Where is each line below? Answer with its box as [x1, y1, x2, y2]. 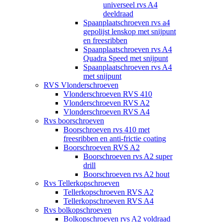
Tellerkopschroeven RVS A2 [63, 187, 154, 196]
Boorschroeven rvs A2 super [83, 152, 172, 161]
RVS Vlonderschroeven [44, 80, 118, 89]
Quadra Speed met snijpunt [83, 54, 168, 62]
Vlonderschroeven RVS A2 [63, 98, 150, 107]
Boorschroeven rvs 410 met [63, 125, 150, 134]
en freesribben [83, 36, 127, 45]
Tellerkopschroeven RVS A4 [63, 196, 154, 205]
